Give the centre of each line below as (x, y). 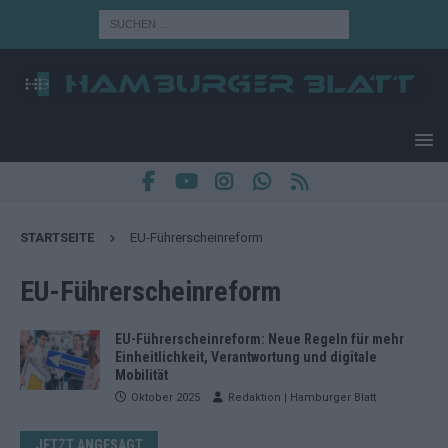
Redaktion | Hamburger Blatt (302, 397)
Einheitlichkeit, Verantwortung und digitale (246, 356)
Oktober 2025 (165, 397)
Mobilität (141, 374)
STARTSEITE (57, 237)
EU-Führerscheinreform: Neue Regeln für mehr (259, 338)
